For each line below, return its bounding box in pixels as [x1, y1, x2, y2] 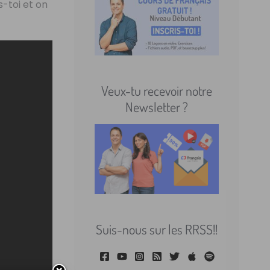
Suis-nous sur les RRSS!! [96, 220, 218, 237]
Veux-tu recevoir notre [101, 81, 213, 99]
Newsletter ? [125, 98, 189, 115]
